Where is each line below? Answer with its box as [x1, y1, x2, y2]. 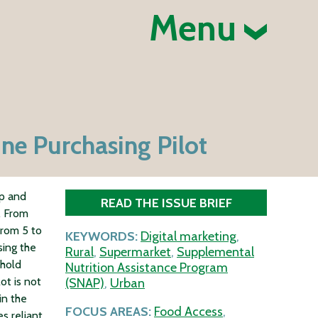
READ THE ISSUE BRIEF [100, 195, 232, 211]
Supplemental [177, 244, 254, 261]
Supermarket [99, 244, 171, 261]
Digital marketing [141, 229, 236, 245]
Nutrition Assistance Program [65, 260, 228, 276]
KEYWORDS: [65, 229, 138, 245]
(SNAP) [65, 275, 104, 292]
